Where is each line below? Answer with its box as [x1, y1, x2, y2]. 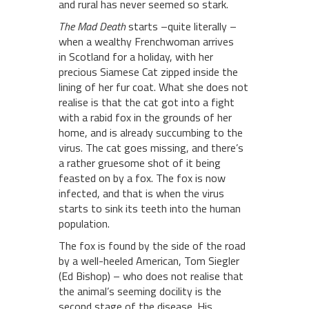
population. [59, 215, 112, 232]
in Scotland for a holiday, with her [59, 48, 213, 65]
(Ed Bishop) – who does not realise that [59, 267, 243, 284]
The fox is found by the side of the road [59, 237, 246, 254]
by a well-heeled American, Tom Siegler [59, 252, 239, 269]
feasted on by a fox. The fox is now [59, 169, 226, 186]
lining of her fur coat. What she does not [59, 78, 248, 95]
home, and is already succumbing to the [59, 123, 243, 141]
